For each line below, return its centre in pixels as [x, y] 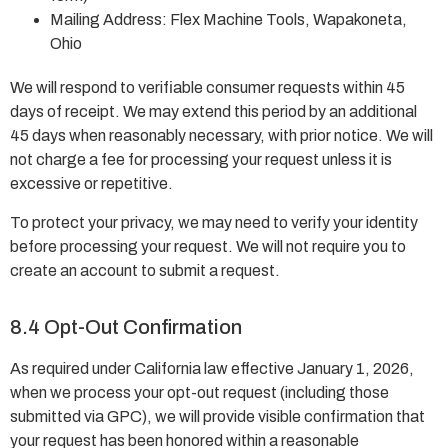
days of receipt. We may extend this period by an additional [213, 112]
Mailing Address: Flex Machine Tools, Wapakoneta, [228, 20]
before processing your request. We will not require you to [208, 246]
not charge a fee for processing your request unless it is [201, 160]
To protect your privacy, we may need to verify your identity [214, 222]
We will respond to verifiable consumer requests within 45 [207, 88]
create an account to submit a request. [145, 270]
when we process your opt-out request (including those [199, 393]
